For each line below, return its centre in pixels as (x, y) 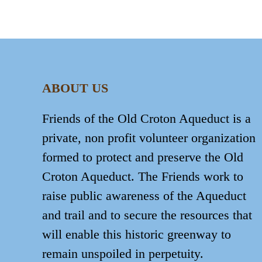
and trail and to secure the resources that (147, 215)
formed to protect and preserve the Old (143, 157)
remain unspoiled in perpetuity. (123, 253)
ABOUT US (75, 88)
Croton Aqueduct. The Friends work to (143, 176)
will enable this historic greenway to (137, 234)
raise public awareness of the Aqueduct (144, 195)
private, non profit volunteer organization (149, 137)
